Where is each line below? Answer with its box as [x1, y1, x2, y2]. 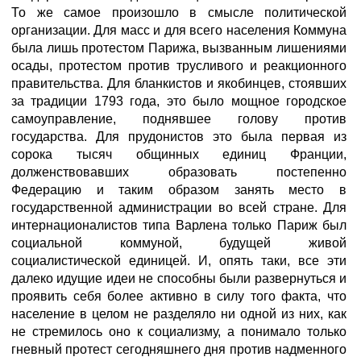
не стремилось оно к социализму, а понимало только [11, 325, 346, 338]
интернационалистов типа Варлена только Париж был [11, 218, 346, 232]
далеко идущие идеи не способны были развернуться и [11, 272, 346, 285]
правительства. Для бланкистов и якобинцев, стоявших [11, 77, 346, 90]
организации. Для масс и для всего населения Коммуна [11, 23, 346, 37]
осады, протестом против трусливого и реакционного [11, 59, 346, 73]
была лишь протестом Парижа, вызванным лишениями [11, 41, 346, 55]
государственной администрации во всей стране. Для [11, 201, 346, 214]
